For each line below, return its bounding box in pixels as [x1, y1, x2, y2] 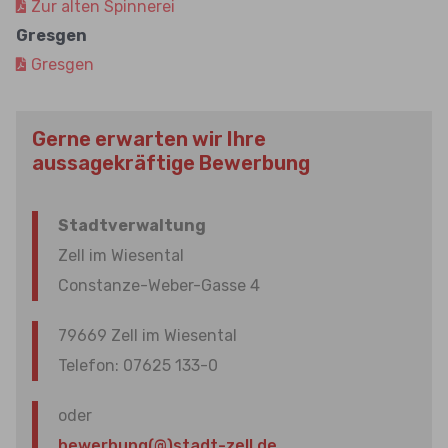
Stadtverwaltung [58, 216, 206, 235]
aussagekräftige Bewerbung [32, 151, 310, 175]
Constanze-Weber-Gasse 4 [58, 276, 260, 295]
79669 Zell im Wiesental [58, 326, 237, 345]
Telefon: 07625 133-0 [58, 356, 218, 375]
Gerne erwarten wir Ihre [32, 127, 266, 151]
